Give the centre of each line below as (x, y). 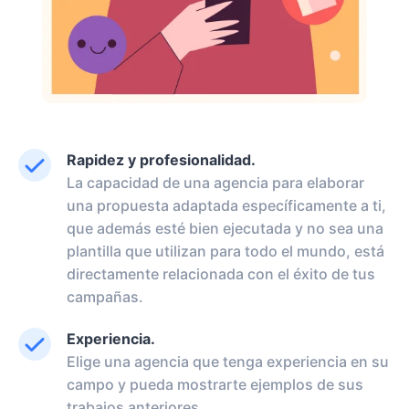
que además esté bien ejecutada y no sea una (225, 228)
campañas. (105, 296)
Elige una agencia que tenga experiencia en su (228, 361)
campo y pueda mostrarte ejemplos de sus (215, 384)
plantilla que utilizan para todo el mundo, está (225, 251)
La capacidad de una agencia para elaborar (215, 182)
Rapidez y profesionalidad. (161, 159)
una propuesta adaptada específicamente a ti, (226, 205)
